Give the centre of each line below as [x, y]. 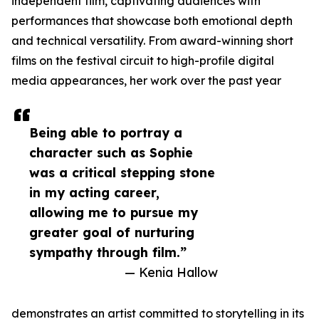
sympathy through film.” [108, 252]
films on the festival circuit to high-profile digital [143, 61]
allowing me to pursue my [114, 213]
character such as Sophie [111, 153]
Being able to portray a [106, 133]
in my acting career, [94, 193]
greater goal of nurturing [112, 232]
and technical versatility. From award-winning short [152, 41]
